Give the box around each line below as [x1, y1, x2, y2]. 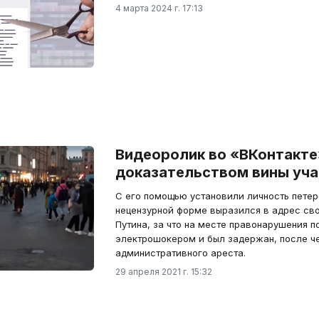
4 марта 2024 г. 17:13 [115, 3, 203, 14]
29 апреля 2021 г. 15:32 [115, 266, 212, 277]
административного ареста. [115, 247, 246, 258]
